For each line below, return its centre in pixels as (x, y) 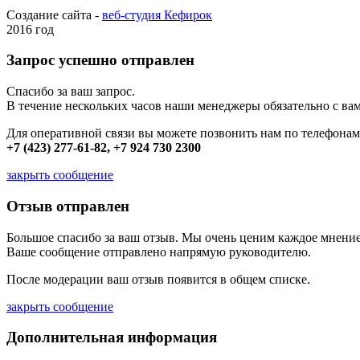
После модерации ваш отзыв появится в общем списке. (158, 279)
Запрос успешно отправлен (100, 60)
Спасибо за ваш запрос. (71, 92)
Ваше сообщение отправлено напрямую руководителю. (159, 252)
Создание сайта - (54, 14)
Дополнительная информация (112, 337)
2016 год (30, 29)
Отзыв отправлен (68, 206)
